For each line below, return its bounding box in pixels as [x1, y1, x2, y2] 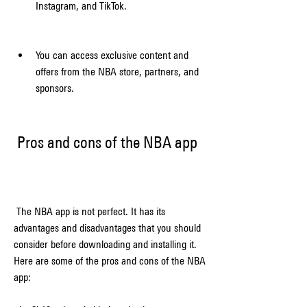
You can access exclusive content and [36, 49, 188, 62]
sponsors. [36, 82, 74, 95]
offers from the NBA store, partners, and [36, 65, 199, 78]
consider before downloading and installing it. [14, 238, 197, 251]
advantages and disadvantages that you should [14, 221, 201, 234]
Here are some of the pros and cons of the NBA [14, 254, 206, 267]
